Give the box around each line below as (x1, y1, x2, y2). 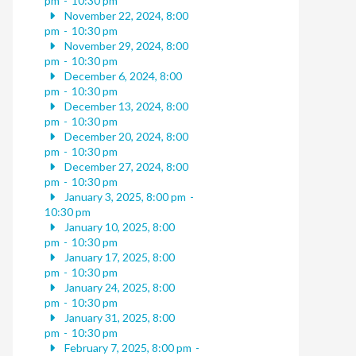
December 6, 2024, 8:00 (61, 69, 182, 83)
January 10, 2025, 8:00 (61, 220, 175, 234)
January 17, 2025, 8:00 (61, 250, 175, 265)
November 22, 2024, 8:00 (61, 9, 188, 23)
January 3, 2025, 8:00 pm (61, 190, 186, 204)
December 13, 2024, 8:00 (61, 99, 188, 114)
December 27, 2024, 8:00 (61, 160, 188, 174)
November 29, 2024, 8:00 (61, 39, 188, 53)
